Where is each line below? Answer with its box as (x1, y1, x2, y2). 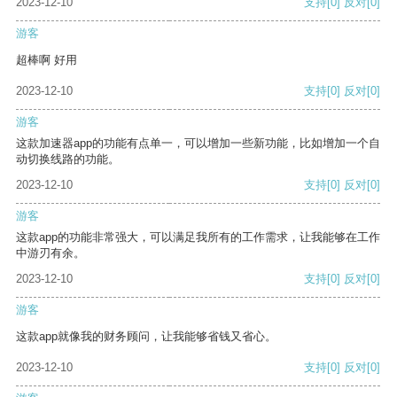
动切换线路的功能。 (16, 152, 120, 167)
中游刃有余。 (16, 246, 85, 261)
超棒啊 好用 (16, 53, 77, 67)
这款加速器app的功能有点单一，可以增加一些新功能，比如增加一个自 (16, 136, 380, 151)
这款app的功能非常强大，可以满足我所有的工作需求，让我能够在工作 (16, 230, 380, 245)
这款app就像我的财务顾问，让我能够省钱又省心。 (16, 330, 276, 344)
